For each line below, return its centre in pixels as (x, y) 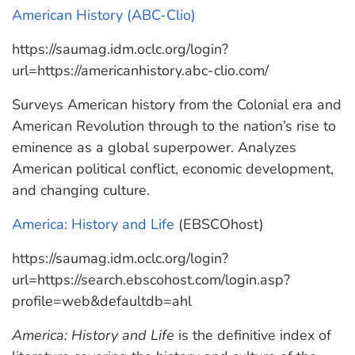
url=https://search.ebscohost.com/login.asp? (151, 280)
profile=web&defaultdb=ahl (102, 301)
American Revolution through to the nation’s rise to (174, 126)
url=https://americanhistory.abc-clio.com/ (140, 71)
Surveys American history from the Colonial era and (177, 105)
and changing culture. (81, 190)
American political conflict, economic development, (173, 169)
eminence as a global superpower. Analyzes (154, 147)
